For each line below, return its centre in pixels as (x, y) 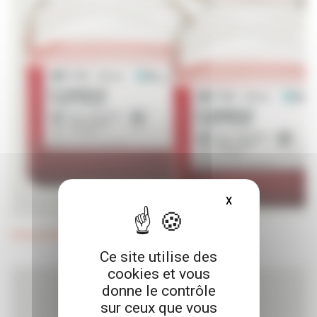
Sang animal (40, 234)
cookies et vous (158, 274)
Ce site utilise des (158, 257)
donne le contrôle (158, 291)
